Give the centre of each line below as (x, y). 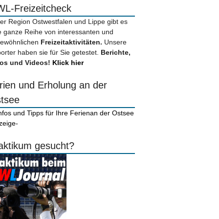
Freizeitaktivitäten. (72, 42)
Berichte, (116, 53)
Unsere (115, 42)
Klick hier (67, 63)
